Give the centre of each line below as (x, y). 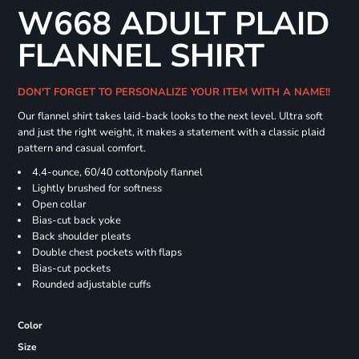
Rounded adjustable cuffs (91, 285)
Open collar (59, 205)
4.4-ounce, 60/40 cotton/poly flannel (117, 173)
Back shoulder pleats (81, 237)
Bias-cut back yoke (76, 221)
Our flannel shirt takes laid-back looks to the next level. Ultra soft (170, 117)
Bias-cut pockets (71, 269)
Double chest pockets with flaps (107, 253)
